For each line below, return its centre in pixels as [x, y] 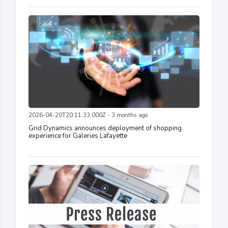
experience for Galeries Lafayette [78, 136]
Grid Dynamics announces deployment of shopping [105, 128]
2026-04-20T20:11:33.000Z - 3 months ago [88, 115]
